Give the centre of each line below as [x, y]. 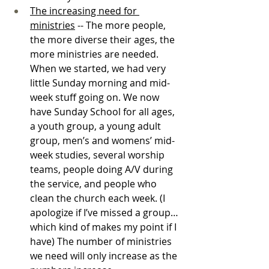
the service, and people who [95, 183]
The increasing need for [85, 11]
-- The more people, [122, 25]
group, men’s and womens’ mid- [102, 140]
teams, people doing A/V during [103, 169]
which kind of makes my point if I [104, 227]
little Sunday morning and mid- [100, 83]
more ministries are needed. [95, 54]
